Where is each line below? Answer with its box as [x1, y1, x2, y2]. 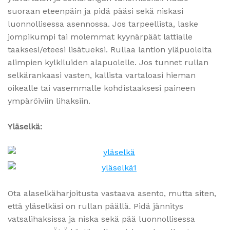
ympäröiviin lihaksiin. [8, 96, 90, 106]
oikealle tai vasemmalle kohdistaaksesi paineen [8, 83, 195, 93]
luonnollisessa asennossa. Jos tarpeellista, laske [8, 19, 198, 29]
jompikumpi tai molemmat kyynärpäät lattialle [8, 32, 193, 42]
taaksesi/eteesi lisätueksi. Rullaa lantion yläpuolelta [8, 45, 212, 55]
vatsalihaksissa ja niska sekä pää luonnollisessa [8, 214, 195, 224]
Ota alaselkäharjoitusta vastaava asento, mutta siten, [8, 188, 216, 199]
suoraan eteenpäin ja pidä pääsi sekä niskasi [8, 6, 183, 16]
